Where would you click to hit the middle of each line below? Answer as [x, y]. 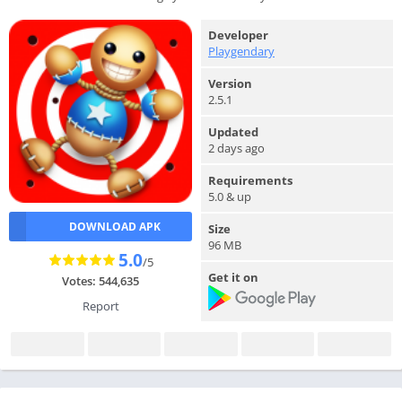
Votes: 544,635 [100, 281]
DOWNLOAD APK [114, 227]
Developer [238, 35]
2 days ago [236, 148]
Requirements [250, 180]
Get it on [233, 277]
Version [230, 83]
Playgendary [241, 51]
